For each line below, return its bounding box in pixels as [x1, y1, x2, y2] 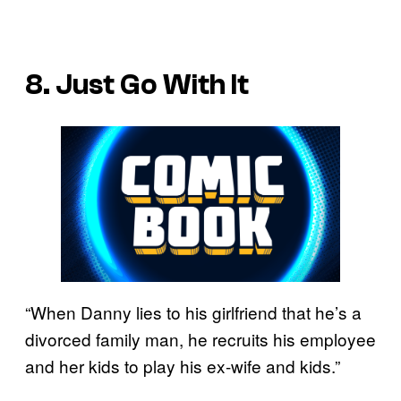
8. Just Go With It [25, 69, 249, 102]
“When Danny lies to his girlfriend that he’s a [25, 299, 362, 324]
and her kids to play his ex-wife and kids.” [25, 353, 340, 378]
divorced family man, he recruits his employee [25, 326, 376, 351]
